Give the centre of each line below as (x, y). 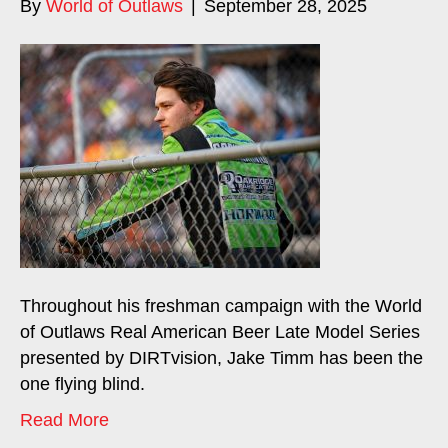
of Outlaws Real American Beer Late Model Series (220, 332)
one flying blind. (82, 384)
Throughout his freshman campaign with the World (221, 306)
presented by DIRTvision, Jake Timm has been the (221, 358)
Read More (64, 420)
